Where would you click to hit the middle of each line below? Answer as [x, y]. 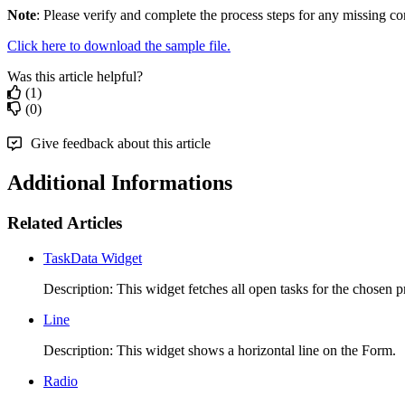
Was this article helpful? [75, 77]
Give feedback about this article [121, 144]
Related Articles [65, 223]
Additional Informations [120, 183]
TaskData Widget [93, 258]
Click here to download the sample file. [119, 46]
